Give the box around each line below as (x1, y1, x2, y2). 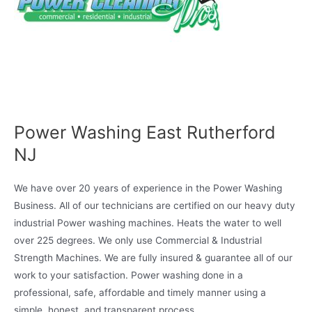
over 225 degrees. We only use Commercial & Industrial (14, 235, 262, 246)
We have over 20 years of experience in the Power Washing (14, 182, 282, 194)
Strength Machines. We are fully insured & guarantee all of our (14, 252, 292, 263)
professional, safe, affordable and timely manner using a (14, 287, 266, 298)
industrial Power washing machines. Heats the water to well (14, 217, 281, 228)
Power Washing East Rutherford (14, 122, 276, 143)
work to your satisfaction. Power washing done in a (14, 270, 243, 281)
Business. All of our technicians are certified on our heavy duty (14, 200, 295, 211)
